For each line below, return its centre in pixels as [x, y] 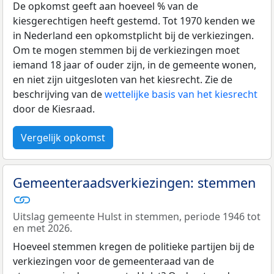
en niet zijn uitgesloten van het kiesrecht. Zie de [123, 79]
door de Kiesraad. [54, 109]
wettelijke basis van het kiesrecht [181, 94]
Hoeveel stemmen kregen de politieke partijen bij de [134, 246]
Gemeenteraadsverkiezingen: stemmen [134, 182]
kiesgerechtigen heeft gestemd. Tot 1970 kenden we [134, 20]
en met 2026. [43, 228]
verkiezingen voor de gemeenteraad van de [113, 261]
